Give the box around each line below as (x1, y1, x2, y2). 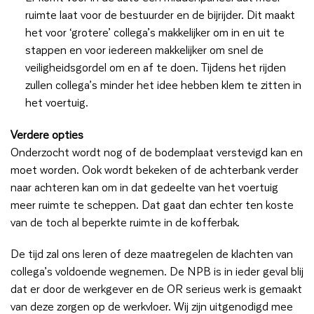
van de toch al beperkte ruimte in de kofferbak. (11, 214, 240, 228)
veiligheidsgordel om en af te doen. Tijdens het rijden (25, 60, 286, 74)
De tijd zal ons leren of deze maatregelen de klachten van (11, 247, 293, 261)
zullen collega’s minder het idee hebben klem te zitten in (25, 77, 301, 91)
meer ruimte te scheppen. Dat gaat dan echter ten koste (11, 197, 294, 211)
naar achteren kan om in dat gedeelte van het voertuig (11, 179, 278, 193)
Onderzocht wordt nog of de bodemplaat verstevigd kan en (11, 144, 303, 158)
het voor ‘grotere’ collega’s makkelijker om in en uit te (25, 25, 285, 39)
